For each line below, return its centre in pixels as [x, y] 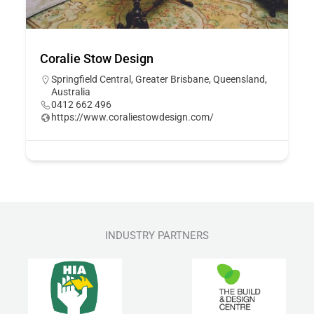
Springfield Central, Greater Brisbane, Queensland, [159, 80]
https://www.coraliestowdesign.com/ [133, 117]
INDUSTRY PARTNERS [157, 235]
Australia [71, 92]
